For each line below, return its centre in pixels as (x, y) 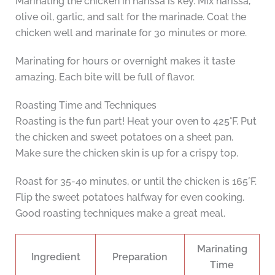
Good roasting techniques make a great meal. (120, 214)
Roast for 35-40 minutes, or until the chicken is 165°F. (136, 182)
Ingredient (56, 257)
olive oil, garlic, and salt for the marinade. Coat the (130, 17)
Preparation (140, 257)
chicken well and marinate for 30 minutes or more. (131, 33)
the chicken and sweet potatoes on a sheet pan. (124, 137)
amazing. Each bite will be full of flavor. (105, 77)
